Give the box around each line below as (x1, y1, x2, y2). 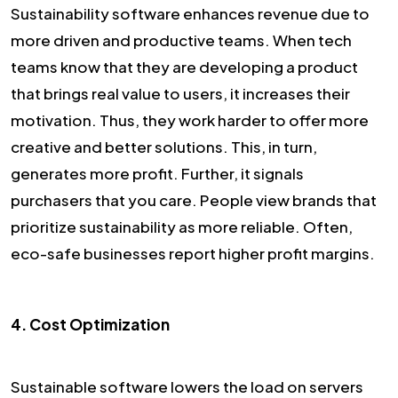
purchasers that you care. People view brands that (11, 189, 377, 210)
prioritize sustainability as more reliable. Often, (11, 216, 353, 236)
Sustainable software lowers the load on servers (11, 376, 363, 396)
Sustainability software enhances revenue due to (11, 3, 370, 23)
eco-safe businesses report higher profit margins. (11, 243, 375, 263)
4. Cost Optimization (11, 314, 170, 334)
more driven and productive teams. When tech (11, 29, 352, 50)
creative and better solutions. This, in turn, (11, 136, 317, 156)
